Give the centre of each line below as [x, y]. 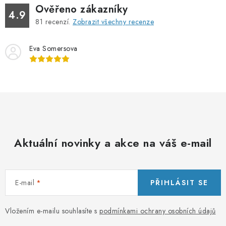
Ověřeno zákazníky [82, 9]
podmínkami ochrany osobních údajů [158, 211]
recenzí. [58, 21]
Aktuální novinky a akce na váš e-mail [113, 143]
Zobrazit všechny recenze [113, 21]
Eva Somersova [53, 48]
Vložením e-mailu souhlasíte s [52, 211]
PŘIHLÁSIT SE [179, 182]
